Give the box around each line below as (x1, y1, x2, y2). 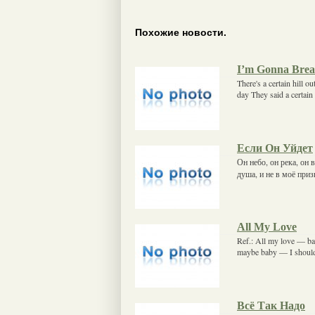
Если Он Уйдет (237, 141, 313, 155)
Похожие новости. (135, 27, 226, 39)
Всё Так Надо (237, 298, 305, 312)
